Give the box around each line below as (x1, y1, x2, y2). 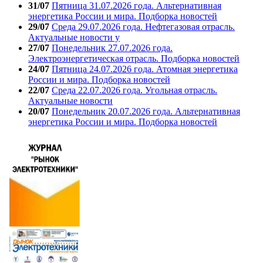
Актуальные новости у (28, 32, 120, 43)
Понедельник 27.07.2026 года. (52, 43, 173, 53)
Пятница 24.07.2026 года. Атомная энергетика (52, 64, 238, 75)
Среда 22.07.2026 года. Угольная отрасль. (52, 85, 217, 96)
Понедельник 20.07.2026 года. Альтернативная (52, 106, 240, 117)
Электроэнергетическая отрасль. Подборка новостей (28, 53, 240, 64)
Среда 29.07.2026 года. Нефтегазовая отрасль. (52, 22, 235, 32)
